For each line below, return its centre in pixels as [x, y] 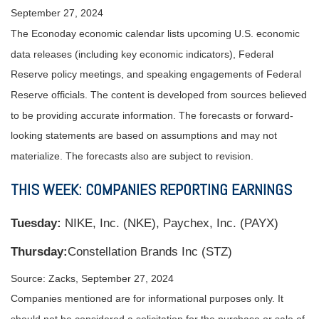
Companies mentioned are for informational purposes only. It [147, 299]
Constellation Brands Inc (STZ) [150, 252]
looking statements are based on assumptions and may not [144, 136]
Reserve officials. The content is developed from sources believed [159, 95]
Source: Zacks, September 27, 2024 [92, 279]
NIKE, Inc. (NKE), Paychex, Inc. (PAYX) [170, 224]
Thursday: [39, 252]
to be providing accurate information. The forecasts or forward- [152, 116]
